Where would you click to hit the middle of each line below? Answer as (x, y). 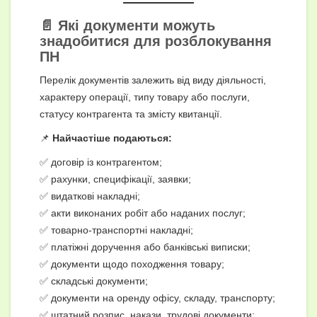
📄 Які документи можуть (127, 25)
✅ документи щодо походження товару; (132, 264)
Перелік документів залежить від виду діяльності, (153, 80)
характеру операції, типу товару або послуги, (145, 97)
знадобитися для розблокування (156, 41)
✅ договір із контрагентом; (101, 162)
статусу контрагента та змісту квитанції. (131, 114)
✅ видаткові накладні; (90, 196)
